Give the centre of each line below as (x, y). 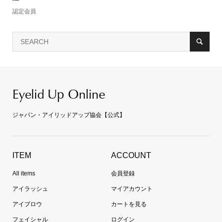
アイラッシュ (30, 189)
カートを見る (129, 204)
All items (24, 174)
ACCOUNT (131, 156)
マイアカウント (132, 189)
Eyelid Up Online (58, 94)
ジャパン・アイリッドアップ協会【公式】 (69, 115)
